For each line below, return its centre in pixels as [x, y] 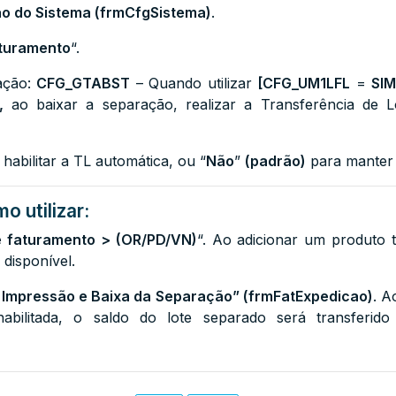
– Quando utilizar [194, 83]
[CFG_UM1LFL [304, 83]
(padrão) [275, 161]
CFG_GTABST [84, 83]
